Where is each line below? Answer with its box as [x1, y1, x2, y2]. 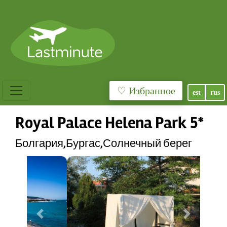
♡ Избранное [128, 85, 175, 96]
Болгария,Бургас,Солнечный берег [15, 136, 192, 150]
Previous [39, 214, 67, 223]
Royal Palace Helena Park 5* [15, 113, 204, 133]
